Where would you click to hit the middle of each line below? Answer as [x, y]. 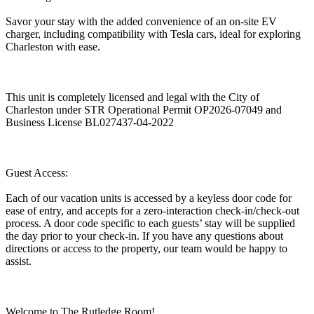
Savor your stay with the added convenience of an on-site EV [141, 21]
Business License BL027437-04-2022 [90, 122]
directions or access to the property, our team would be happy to [146, 248]
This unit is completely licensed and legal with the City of [132, 97]
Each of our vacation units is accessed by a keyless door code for [149, 198]
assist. [19, 261]
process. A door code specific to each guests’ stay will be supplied [150, 223]
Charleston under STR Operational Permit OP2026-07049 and [144, 109]
